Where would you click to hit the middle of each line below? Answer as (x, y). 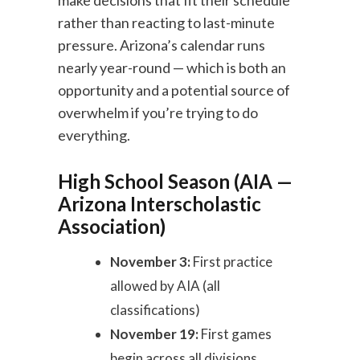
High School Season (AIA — (176, 181)
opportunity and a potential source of (174, 90)
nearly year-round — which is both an (172, 67)
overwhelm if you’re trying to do (158, 112)
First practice (232, 262)
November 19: (155, 334)
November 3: (151, 262)
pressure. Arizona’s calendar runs (162, 45)
